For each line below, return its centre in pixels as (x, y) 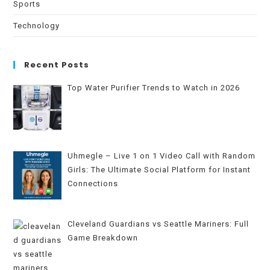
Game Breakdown (103, 238)
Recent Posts (57, 65)
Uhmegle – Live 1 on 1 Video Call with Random (162, 156)
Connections (93, 184)
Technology (37, 26)
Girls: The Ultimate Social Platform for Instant (159, 170)
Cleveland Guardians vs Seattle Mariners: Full (159, 224)
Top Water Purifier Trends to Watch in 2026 (154, 88)
